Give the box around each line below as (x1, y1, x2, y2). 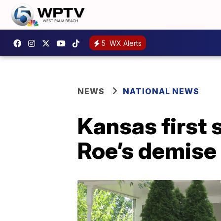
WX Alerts (108, 38, 142, 47)
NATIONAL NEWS (123, 86, 199, 96)
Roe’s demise (77, 137, 217, 164)
